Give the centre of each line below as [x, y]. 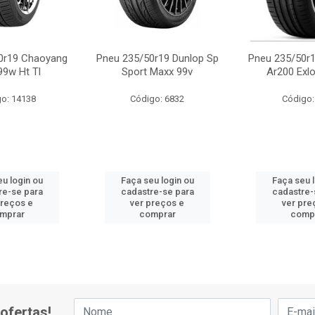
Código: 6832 [157, 99]
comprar [157, 214]
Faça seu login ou [157, 180]
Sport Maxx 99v [157, 72]
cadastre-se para [157, 192]
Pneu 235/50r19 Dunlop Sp [157, 58]
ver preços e [157, 203]
